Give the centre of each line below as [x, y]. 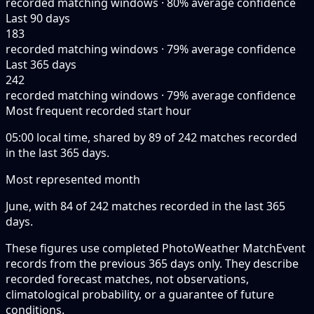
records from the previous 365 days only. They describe [152, 264]
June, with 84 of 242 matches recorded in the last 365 [145, 206]
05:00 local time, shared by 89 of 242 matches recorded [151, 138]
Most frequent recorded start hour [98, 111]
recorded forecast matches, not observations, [127, 279]
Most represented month [73, 180]
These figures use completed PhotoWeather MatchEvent [156, 248]
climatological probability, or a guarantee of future [140, 295]
